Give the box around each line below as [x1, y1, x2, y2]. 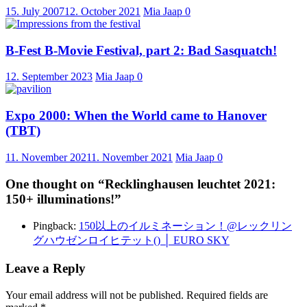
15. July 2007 [5, 5, 64, 18]
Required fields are [186, 288, 268, 301]
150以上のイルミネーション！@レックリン [79, 220, 292, 232]
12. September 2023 [5, 71, 93, 83]
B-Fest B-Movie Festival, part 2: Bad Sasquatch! [5, 42, 277, 58]
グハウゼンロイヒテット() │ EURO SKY [33, 234, 230, 247]
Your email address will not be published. [5, 288, 184, 301]
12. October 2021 [64, 5, 140, 18]
